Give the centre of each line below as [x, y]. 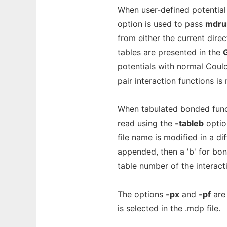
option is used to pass [161, 24]
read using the [146, 123]
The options [142, 194]
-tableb [189, 123]
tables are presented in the [170, 52]
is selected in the [151, 208]
